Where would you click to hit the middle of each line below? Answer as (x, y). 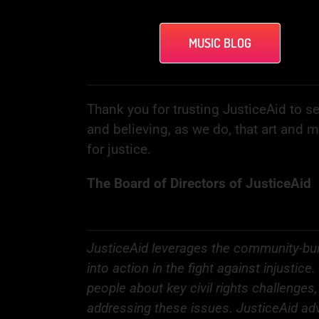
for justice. (119, 149)
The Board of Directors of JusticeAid (199, 183)
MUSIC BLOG (220, 42)
